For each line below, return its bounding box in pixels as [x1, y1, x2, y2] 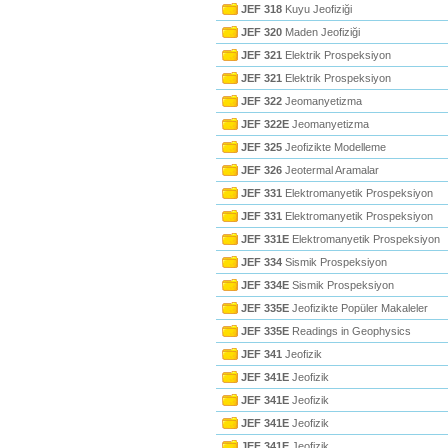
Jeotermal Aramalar [282, 164, 379, 176]
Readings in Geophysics [289, 325, 411, 337]
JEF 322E [241, 118, 289, 130]
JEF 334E [241, 279, 289, 291]
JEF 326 [241, 164, 282, 176]
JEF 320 [241, 26, 282, 38]
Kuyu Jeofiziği [282, 3, 352, 15]
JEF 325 [241, 141, 282, 153]
